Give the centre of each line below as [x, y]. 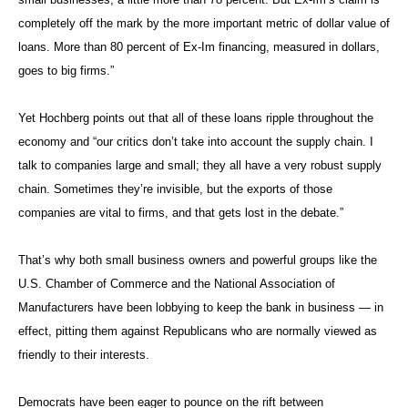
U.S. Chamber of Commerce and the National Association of [177, 283]
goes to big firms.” [66, 70]
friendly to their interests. [84, 354]
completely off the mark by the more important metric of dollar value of [204, 23]
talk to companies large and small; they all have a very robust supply [200, 165]
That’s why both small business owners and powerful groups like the [198, 260]
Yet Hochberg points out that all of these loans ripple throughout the [196, 117]
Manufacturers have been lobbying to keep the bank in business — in [201, 307]
